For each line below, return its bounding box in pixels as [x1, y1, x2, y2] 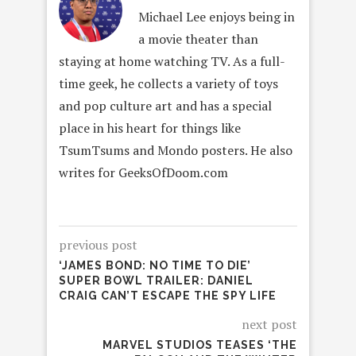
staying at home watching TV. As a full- [59, 52, 285, 71]
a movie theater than [138, 30, 258, 48]
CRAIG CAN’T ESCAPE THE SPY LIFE [59, 289, 277, 303]
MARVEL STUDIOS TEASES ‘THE [103, 339, 297, 352]
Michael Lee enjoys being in [138, 8, 295, 26]
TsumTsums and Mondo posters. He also [59, 141, 292, 160]
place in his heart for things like [59, 119, 241, 137]
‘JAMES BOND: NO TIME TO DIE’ [59, 259, 251, 273]
